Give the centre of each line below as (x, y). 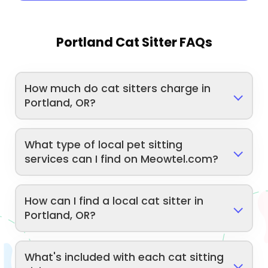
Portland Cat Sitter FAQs (134, 42)
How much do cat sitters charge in (118, 89)
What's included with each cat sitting (124, 258)
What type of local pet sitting (104, 145)
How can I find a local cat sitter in (114, 201)
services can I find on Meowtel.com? (122, 159)
